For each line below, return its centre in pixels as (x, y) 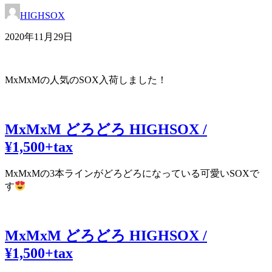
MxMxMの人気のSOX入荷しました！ (86, 80)
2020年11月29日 (39, 37)
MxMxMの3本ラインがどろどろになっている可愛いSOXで (132, 174)
